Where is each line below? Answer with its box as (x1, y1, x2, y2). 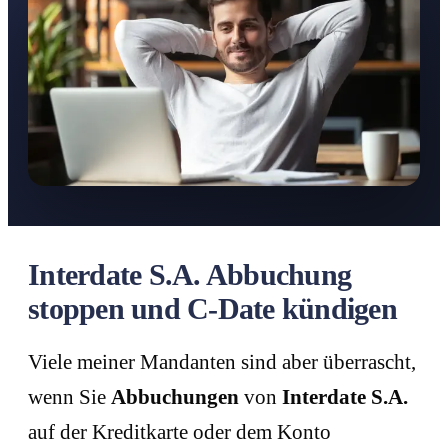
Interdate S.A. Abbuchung (28, 257, 351, 291)
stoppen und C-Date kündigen (28, 291, 397, 325)
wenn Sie (28, 384, 111, 409)
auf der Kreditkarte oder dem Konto (28, 419, 331, 444)
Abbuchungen (111, 384, 239, 409)
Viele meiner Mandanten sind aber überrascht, (28, 349, 416, 374)
